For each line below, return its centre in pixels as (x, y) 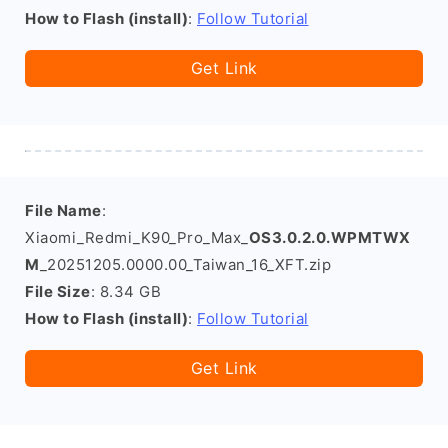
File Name (63, 210)
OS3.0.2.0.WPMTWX (329, 237)
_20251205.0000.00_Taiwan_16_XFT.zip (185, 264)
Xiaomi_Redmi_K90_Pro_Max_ (137, 237)
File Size (58, 291)
